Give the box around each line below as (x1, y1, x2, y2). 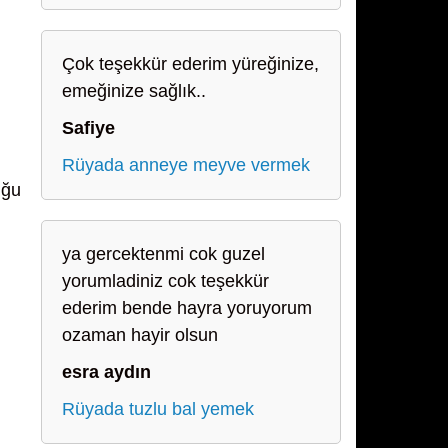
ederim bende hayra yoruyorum (62, 298, 312, 318)
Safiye (62, 118, 115, 138)
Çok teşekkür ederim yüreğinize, (62, 54, 319, 74)
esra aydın (62, 362, 151, 382)
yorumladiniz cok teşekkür (62, 271, 269, 291)
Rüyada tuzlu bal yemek (62, 399, 254, 419)
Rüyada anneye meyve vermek (62, 155, 310, 175)
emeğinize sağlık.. (62, 81, 206, 101)
